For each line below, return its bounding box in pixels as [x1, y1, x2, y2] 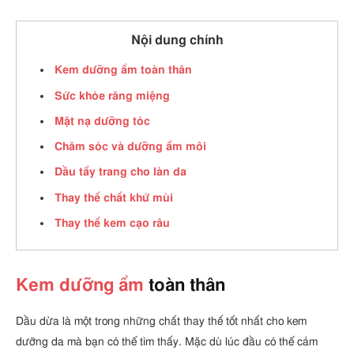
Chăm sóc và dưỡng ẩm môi [55, 141, 206, 153]
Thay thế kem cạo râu [55, 217, 170, 230]
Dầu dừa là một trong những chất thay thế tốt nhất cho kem [16, 315, 307, 328]
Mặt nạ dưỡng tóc [55, 115, 150, 127]
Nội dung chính [130, 34, 224, 47]
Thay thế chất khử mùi [55, 191, 173, 204]
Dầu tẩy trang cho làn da [55, 166, 186, 179]
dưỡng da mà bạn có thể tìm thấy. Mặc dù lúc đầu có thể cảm [16, 336, 318, 348]
